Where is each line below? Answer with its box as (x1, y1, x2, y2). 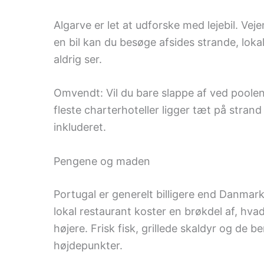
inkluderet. (53, 121, 106, 134)
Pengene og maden (53, 155, 150, 168)
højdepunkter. (53, 239, 123, 252)
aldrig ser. (53, 52, 102, 65)
